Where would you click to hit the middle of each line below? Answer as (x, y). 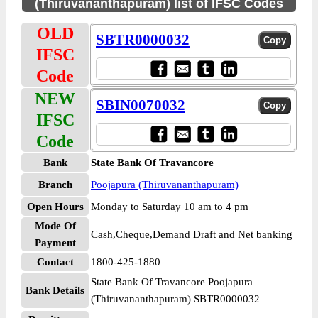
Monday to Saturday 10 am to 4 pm (170, 207)
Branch (55, 185)
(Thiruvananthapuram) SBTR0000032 (175, 299)
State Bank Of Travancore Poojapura (172, 282)
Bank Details (55, 290)
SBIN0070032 (141, 105)
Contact (55, 262)
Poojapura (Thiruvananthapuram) (165, 185)
